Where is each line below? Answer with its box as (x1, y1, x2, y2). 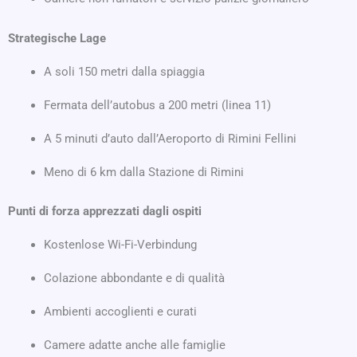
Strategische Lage (8, 30, 106, 45)
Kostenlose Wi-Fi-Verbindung (44, 237, 197, 253)
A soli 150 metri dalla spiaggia (44, 64, 205, 79)
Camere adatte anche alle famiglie (44, 338, 226, 353)
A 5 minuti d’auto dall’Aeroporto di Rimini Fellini (44, 131, 296, 146)
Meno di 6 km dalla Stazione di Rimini (44, 164, 244, 179)
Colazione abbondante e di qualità (44, 271, 225, 286)
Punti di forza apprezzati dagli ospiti (8, 204, 202, 219)
